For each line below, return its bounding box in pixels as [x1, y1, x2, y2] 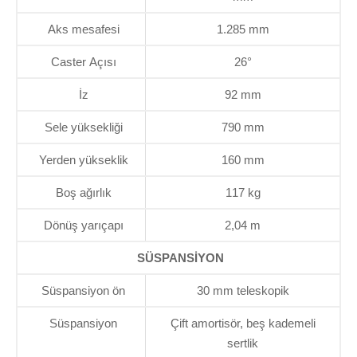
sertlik [227, 336, 258, 351]
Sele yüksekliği [44, 120, 123, 135]
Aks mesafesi [47, 22, 120, 37]
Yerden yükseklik [38, 153, 128, 167]
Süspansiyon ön [41, 284, 125, 298]
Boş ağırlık [55, 186, 112, 200]
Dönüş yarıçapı [43, 218, 124, 233]
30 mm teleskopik [196, 284, 289, 298]
